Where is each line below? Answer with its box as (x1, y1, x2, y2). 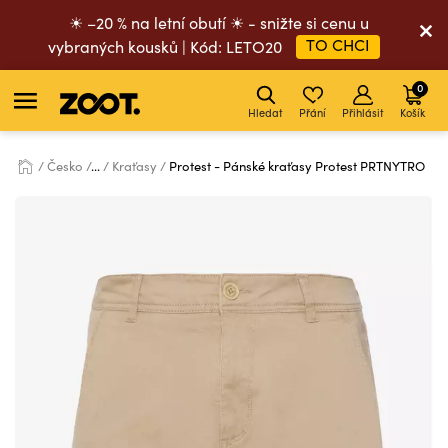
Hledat (248, 105, 283, 120)
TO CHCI (306, 34, 370, 55)
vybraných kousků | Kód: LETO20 (48, 36, 286, 57)
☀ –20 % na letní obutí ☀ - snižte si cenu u (69, 12, 369, 33)
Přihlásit (342, 105, 384, 120)
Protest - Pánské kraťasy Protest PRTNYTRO (169, 157, 425, 175)
